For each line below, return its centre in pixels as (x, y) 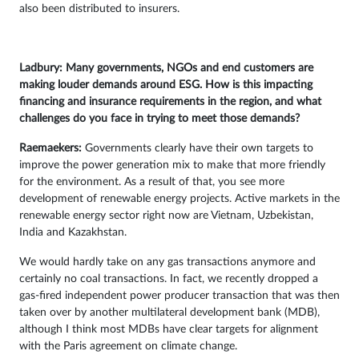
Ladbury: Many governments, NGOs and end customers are (166, 69)
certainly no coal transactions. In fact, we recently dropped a (169, 279)
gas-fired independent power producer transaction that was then (179, 296)
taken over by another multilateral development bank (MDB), (169, 313)
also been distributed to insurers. (99, 9)
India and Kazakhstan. (73, 233)
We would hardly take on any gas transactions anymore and (167, 262)
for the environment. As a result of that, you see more (152, 182)
